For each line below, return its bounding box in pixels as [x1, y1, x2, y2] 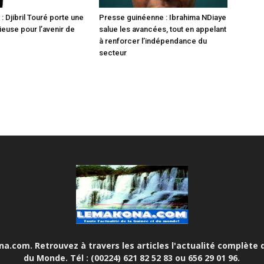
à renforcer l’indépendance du [99, 37, 207, 46]
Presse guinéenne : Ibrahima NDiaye [99, 13, 226, 22]
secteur [99, 48, 127, 58]
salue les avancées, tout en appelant [99, 25, 226, 34]
